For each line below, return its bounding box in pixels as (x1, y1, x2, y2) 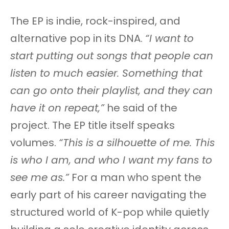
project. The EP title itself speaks (10, 118, 175, 133)
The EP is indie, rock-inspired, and (10, 14, 180, 29)
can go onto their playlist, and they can (10, 83, 213, 98)
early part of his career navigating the (10, 188, 207, 202)
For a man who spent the (69, 170, 201, 185)
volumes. (10, 135, 59, 150)
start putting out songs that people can (10, 49, 213, 63)
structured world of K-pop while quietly (10, 205, 209, 220)
